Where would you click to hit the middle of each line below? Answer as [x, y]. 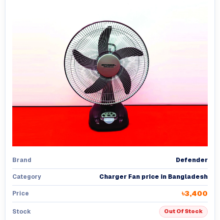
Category [27, 177]
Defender [192, 160]
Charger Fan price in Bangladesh [153, 177]
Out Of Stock [183, 211]
